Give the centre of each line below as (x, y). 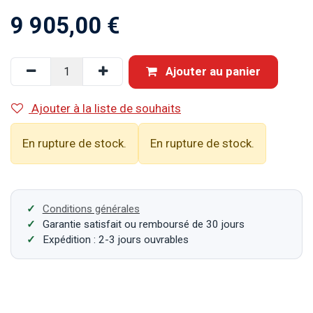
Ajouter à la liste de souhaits (106, 108)
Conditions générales (91, 209)
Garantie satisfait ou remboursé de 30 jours (143, 224)
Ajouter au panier (212, 72)
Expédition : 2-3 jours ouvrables (115, 239)
